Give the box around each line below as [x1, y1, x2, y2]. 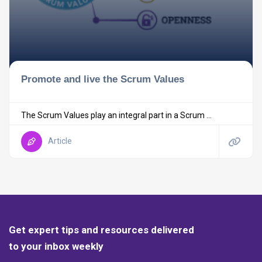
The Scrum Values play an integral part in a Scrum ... [21, 110, 212, 120]
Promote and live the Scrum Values [21, 73, 184, 85]
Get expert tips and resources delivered [9, 223, 194, 236]
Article [48, 136, 72, 146]
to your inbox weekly [9, 240, 104, 252]
